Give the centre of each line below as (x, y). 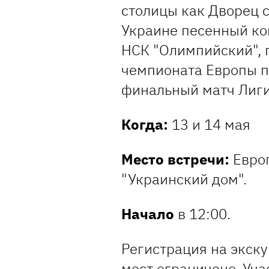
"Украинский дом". (184, 179)
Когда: (145, 125)
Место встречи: (175, 159)
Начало (148, 214)
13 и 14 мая (209, 125)
